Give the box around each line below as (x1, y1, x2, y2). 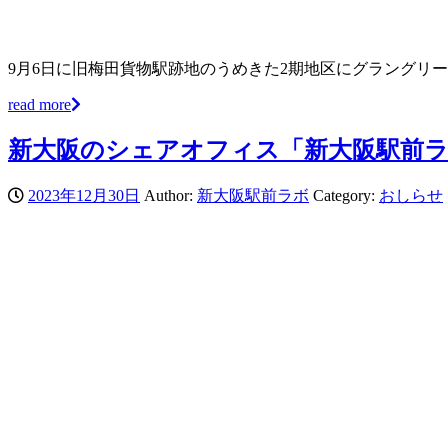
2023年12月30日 (28, 187, 140, 205)
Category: (313, 187, 379, 205)
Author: (140, 187, 197, 205)
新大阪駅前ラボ (197, 187, 309, 205)
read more (8, 96, 71, 114)
